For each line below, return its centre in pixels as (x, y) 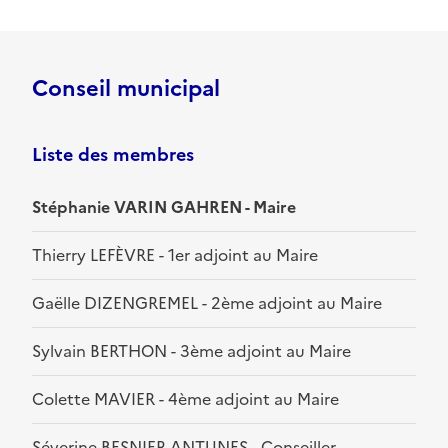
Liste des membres (113, 155)
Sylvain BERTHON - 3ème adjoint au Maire (191, 351)
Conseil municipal (126, 89)
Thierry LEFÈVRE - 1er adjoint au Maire (175, 255)
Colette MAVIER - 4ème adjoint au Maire (185, 399)
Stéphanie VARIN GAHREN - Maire (164, 207)
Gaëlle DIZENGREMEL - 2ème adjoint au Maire (207, 303)
